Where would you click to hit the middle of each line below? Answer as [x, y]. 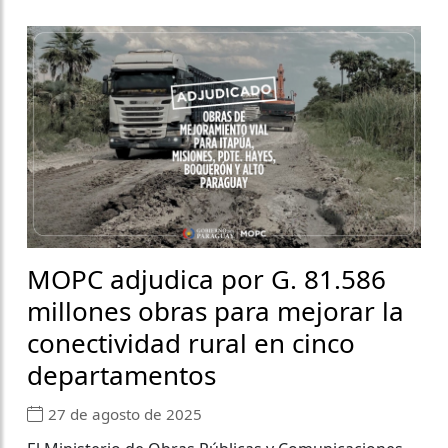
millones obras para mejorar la [215, 310]
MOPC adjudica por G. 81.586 [206, 278]
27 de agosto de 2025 [125, 414]
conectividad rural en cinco [191, 342]
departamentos [121, 374]
